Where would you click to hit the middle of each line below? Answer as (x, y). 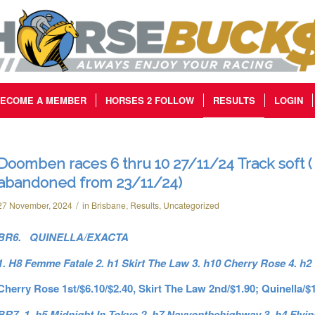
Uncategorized (191, 205)
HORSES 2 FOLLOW (149, 100)
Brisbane (108, 205)
